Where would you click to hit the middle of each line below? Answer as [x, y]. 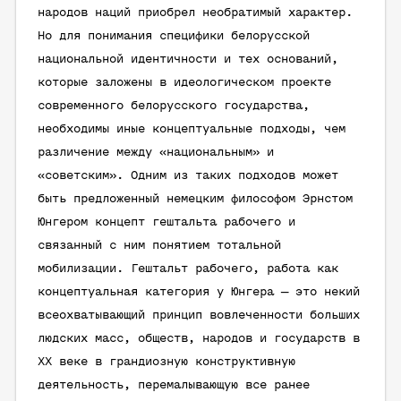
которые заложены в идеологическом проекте [184, 83]
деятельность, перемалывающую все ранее [174, 385]
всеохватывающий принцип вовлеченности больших [199, 316]
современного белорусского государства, [174, 106]
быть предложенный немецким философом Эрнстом [195, 199]
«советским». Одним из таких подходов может [188, 176]
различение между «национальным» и [156, 153]
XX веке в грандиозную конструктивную [166, 362]
